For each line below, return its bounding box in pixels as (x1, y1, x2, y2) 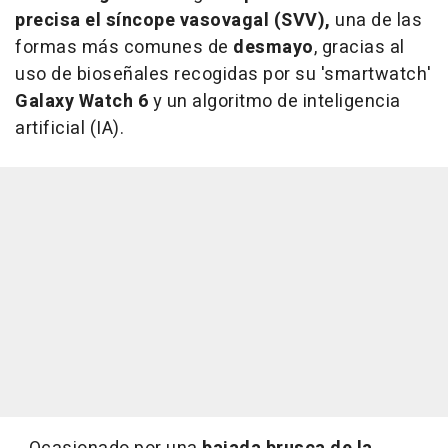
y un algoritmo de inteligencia (148, 88, 401, 116)
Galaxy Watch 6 (15, 88, 148, 116)
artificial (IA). (15, 115, 124, 143)
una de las (330, 7, 422, 35)
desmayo (233, 34, 314, 62)
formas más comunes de (15, 34, 233, 62)
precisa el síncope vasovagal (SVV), (15, 7, 331, 35)
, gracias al (313, 34, 405, 62)
